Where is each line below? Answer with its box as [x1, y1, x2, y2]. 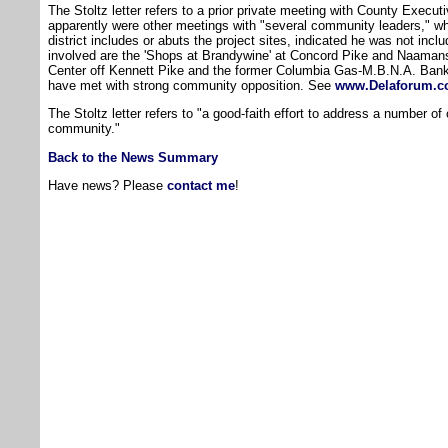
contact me [167, 177, 235, 193]
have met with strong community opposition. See [48, 77, 335, 93]
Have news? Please [48, 177, 167, 193]
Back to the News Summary [48, 149, 218, 165]
